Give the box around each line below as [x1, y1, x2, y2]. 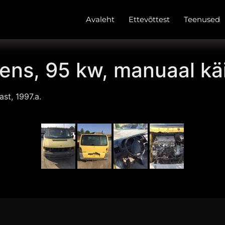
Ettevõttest [129, 15, 170, 24]
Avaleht [86, 15, 115, 24]
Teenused [184, 15, 220, 24]
